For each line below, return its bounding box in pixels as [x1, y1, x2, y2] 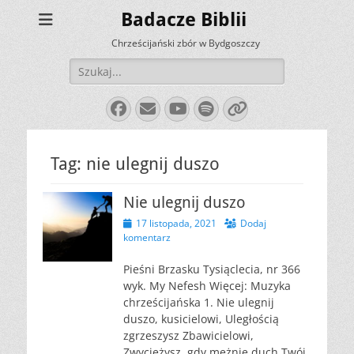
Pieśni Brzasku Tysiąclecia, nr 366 [123, 262, 300, 277]
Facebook [110, 100, 201, 116]
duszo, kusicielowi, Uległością [123, 311, 279, 326]
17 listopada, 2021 [136, 217, 217, 230]
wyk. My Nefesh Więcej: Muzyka [123, 278, 291, 293]
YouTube [168, 100, 253, 116]
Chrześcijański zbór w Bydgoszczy [111, 36, 260, 50]
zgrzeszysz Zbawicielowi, [123, 328, 254, 343]
